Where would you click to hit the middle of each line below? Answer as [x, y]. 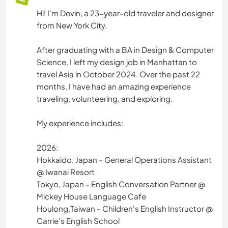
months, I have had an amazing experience [114, 86]
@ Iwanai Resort [66, 172]
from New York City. [72, 25]
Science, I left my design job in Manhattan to [117, 62]
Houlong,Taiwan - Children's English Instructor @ [125, 208]
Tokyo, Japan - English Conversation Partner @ [121, 184]
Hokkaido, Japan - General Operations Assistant [124, 159]
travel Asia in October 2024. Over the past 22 [118, 74]
